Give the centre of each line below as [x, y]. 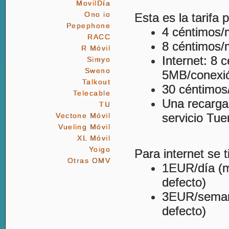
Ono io [97, 14]
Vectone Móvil [83, 116]
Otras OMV [89, 161]
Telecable [92, 93]
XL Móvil [94, 138]
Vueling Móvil [84, 127]
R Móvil [96, 48]
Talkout [96, 82]
